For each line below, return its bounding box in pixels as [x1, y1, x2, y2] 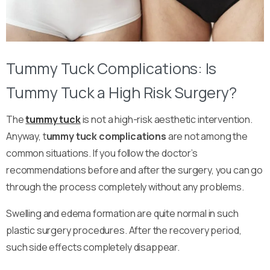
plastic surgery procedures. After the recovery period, [6, 223, 242, 237]
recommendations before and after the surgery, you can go [6, 163, 263, 177]
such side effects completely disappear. [6, 240, 180, 254]
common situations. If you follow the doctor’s [6, 146, 198, 160]
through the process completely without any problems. [6, 180, 244, 193]
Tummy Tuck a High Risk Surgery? [6, 81, 237, 103]
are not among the [166, 129, 248, 143]
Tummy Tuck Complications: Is [6, 57, 216, 79]
